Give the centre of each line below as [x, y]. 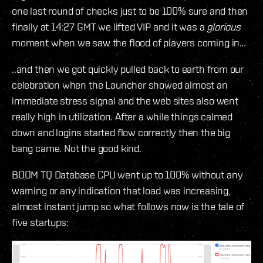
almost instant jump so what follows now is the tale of [128, 207]
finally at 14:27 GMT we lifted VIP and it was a [109, 27]
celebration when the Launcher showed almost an [120, 85]
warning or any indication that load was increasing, [121, 191]
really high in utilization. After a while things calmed [122, 117]
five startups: [41, 222]
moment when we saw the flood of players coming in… [129, 43]
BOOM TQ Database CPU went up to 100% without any [127, 175]
